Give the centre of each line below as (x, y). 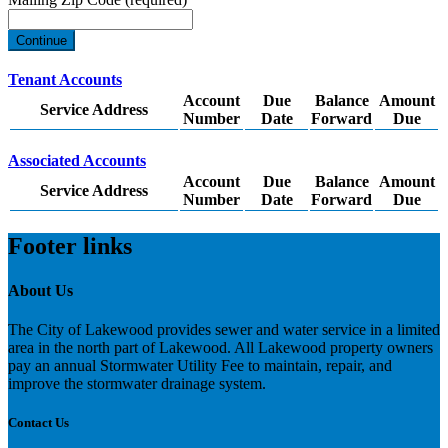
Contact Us (38, 422)
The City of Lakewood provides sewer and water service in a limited (224, 329)
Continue (41, 41)
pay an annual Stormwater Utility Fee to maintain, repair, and (200, 365)
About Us (40, 290)
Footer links (70, 246)
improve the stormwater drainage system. (137, 383)
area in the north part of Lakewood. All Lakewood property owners (220, 347)
